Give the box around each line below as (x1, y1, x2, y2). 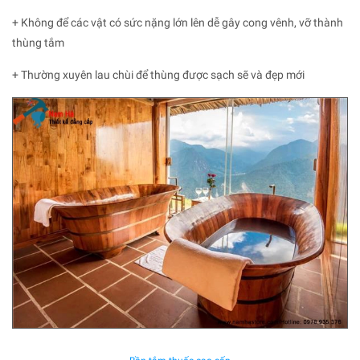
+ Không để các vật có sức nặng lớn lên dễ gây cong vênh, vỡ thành (12, 15, 343, 29)
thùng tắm (12, 35, 64, 49)
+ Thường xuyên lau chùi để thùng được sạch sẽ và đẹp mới (12, 67, 305, 81)
